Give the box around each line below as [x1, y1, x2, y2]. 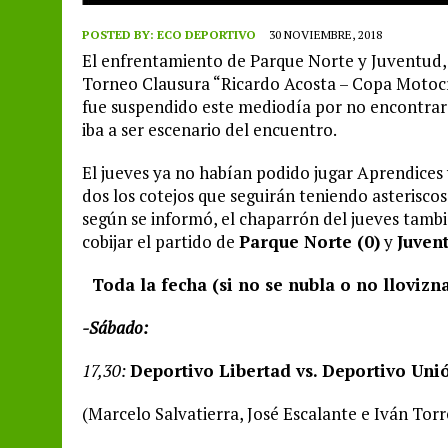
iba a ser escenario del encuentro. [82, 117, 337, 141]
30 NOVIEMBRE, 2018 [269, 26, 382, 42]
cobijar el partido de [82, 229, 239, 253]
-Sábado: [82, 315, 148, 339]
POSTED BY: [82, 26, 157, 42]
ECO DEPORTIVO [157, 26, 256, 42]
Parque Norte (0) [239, 229, 380, 253]
